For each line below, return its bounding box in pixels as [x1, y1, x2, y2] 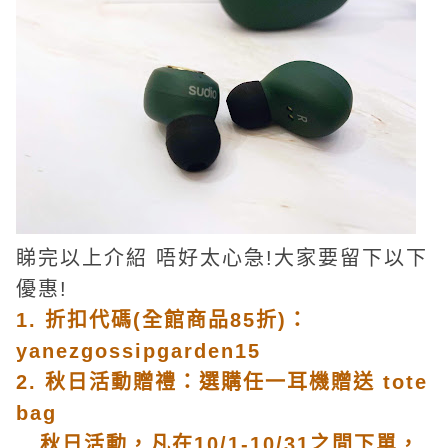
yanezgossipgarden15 [16, 340, 261, 362]
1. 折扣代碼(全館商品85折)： [16, 309, 309, 331]
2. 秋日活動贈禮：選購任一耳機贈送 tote [16, 371, 428, 393]
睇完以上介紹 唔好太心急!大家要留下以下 [16, 247, 428, 269]
